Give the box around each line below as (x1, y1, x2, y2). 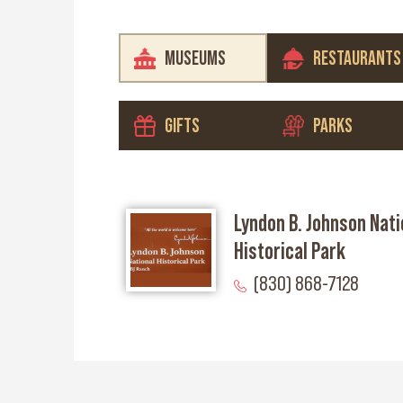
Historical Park (233, 237, 345, 264)
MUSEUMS (165, 46, 226, 69)
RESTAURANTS (313, 46, 401, 69)
